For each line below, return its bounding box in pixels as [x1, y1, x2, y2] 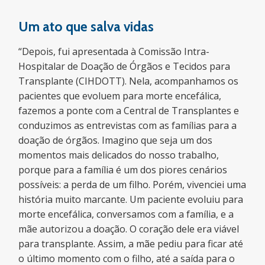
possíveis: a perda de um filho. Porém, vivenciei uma [18, 178, 247, 191]
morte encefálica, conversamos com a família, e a [18, 208, 234, 221]
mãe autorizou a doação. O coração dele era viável [18, 222, 240, 235]
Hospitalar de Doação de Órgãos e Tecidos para [18, 60, 231, 73]
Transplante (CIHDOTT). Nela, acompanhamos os [18, 75, 239, 88]
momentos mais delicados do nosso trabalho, [18, 148, 219, 161]
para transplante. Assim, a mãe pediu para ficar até [18, 237, 244, 250]
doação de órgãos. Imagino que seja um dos [18, 134, 213, 147]
